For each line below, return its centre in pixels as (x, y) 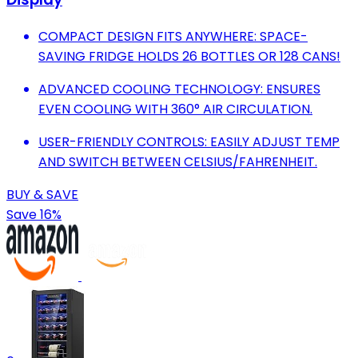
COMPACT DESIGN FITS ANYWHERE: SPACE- (173, 36)
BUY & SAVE (42, 194)
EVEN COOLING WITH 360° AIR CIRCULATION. (175, 109)
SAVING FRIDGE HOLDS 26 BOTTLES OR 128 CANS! (189, 56)
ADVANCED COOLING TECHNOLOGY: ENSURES (179, 89)
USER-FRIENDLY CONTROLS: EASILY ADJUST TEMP (189, 141)
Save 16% (34, 214)
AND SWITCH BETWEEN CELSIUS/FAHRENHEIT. (178, 161)
